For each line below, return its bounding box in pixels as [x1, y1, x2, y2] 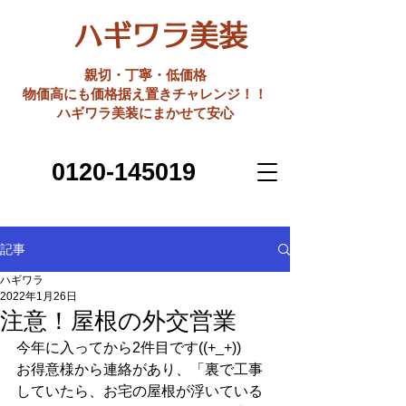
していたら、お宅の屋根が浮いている [16, 383, 263, 399]
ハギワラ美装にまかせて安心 [56, 105, 234, 121]
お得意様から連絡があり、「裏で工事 [16, 362, 263, 377]
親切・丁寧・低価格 [83, 67, 207, 82]
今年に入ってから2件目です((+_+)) [16, 340, 241, 355]
